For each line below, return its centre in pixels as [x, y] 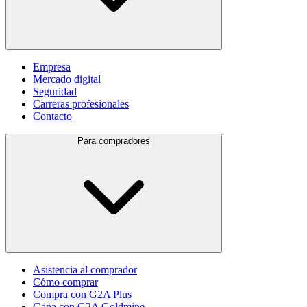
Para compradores [114, 140]
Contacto [52, 116]
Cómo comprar [65, 282]
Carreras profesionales [81, 103]
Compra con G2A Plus [82, 294]
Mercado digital [67, 79]
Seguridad [55, 91]
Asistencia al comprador [85, 269]
